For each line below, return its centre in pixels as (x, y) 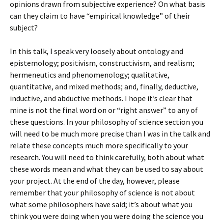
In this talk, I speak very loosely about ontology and (96, 51)
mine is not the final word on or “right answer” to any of (104, 110)
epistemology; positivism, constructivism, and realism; (102, 63)
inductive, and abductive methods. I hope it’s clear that (101, 98)
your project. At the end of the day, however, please (95, 181)
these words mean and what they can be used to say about (107, 169)
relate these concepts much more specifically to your (99, 145)
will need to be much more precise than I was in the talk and (110, 134)
